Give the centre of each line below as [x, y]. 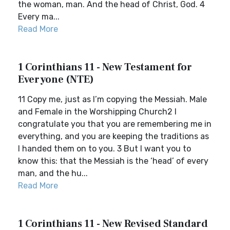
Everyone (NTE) [56, 80]
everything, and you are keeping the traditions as [113, 136]
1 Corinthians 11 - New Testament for [105, 67]
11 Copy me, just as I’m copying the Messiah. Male [112, 99]
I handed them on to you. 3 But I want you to [104, 149]
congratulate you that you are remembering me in [115, 124]
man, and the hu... [53, 173]
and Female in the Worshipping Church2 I [97, 112]
